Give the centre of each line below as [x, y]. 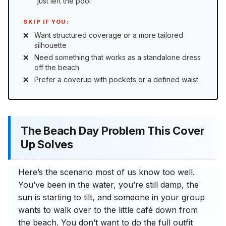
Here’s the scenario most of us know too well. [106, 172]
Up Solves [47, 145]
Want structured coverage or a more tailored [109, 35]
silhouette [50, 45]
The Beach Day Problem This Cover [113, 131]
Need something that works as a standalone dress [118, 57]
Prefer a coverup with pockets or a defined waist [116, 79]
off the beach [57, 67]
